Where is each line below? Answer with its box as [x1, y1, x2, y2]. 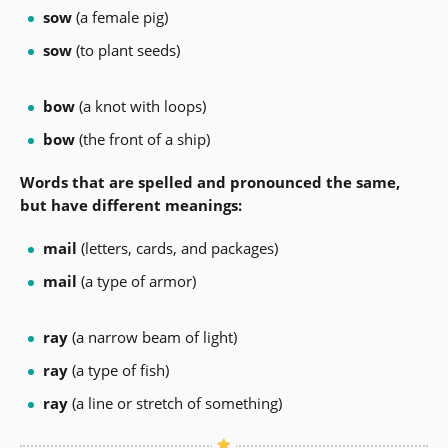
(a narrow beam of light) [67, 327, 237, 348]
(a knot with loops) [74, 96, 206, 117]
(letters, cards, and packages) [76, 238, 278, 259]
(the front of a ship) [74, 129, 210, 150]
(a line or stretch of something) [67, 393, 282, 414]
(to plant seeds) [71, 40, 188, 61]
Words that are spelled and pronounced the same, [20, 172, 400, 193]
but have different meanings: [20, 195, 242, 216]
